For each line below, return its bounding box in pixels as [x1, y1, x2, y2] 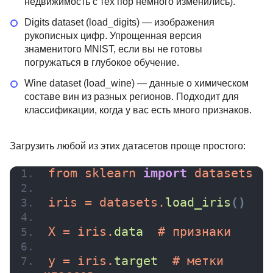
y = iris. [48, 254, 114, 269]
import [143, 166, 187, 181]
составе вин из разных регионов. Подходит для [24, 91, 239, 102]
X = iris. [48, 225, 114, 239]
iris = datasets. [48, 196, 165, 210]
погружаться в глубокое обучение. [24, 57, 179, 68]
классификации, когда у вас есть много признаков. [24, 105, 252, 116]
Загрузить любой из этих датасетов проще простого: [10, 141, 246, 152]
